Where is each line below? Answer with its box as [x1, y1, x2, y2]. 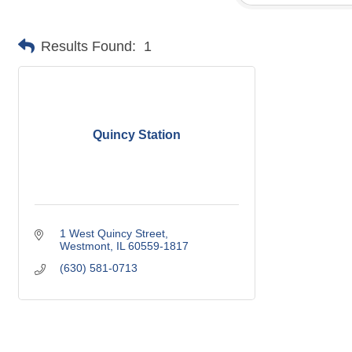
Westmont [59, 239, 110, 252]
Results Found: [41, 38, 136, 54]
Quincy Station [93, 127, 181, 141]
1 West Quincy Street [59, 226, 165, 240]
